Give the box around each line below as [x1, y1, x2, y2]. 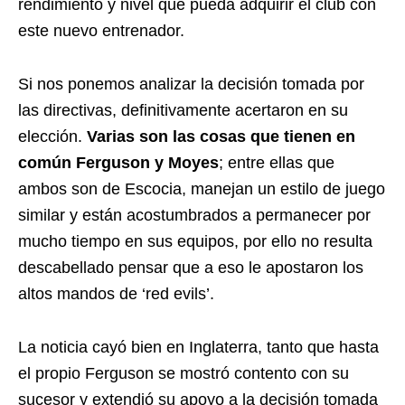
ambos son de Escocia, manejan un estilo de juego [18, 180, 385, 198]
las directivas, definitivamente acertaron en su [18, 101, 348, 119]
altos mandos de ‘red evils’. [18, 285, 214, 303]
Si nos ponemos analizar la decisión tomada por [18, 75, 364, 93]
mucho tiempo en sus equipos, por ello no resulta [18, 232, 372, 250]
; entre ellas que [219, 154, 334, 172]
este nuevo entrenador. [18, 22, 184, 40]
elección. [18, 127, 87, 146]
